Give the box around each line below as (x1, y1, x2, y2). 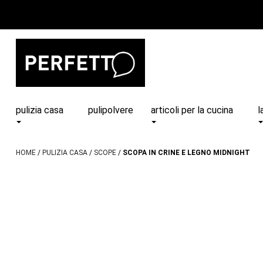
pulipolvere (88, 104, 134, 116)
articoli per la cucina (151, 104, 234, 116)
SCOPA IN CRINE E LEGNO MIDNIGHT (122, 148, 250, 157)
